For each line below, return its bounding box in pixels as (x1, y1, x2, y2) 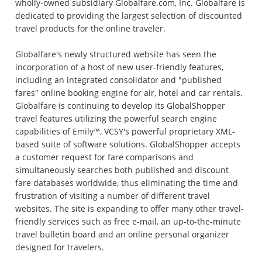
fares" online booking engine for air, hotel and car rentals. (15, 87, 243, 98)
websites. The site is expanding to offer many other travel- (15, 203, 244, 214)
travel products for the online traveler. (15, 23, 166, 34)
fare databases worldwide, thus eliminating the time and (15, 177, 239, 188)
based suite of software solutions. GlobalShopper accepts (15, 139, 241, 150)
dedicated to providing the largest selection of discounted (15, 10, 243, 21)
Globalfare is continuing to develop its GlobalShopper (15, 100, 226, 111)
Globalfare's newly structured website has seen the (15, 49, 217, 60)
